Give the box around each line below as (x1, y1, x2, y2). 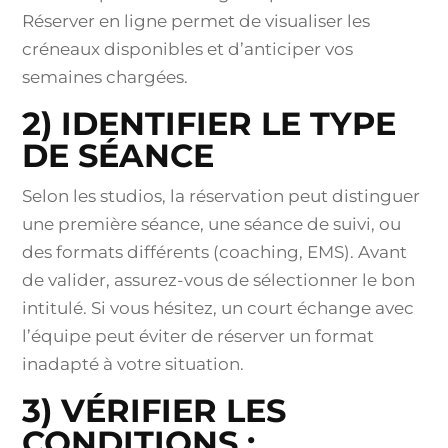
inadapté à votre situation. (22, 354, 245, 374)
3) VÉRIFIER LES (22, 391, 287, 430)
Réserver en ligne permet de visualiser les (22, 11, 371, 31)
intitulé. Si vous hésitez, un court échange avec (22, 298, 415, 318)
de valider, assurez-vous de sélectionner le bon (22, 270, 416, 290)
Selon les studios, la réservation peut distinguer (22, 186, 421, 206)
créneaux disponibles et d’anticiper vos (22, 39, 354, 59)
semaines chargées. (22, 67, 189, 87)
